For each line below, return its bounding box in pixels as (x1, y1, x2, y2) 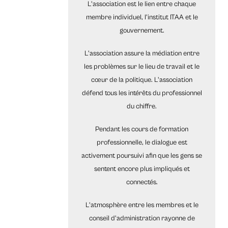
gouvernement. (119, 26, 164, 35)
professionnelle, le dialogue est (96, 138, 187, 147)
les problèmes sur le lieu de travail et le (84, 63, 200, 71)
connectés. (126, 178, 158, 187)
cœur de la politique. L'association (91, 76, 193, 84)
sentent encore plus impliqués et (94, 165, 190, 174)
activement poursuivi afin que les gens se (81, 152, 203, 160)
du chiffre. (127, 102, 157, 111)
